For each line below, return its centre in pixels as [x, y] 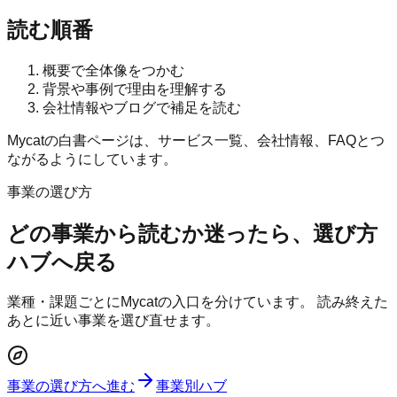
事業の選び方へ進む [71, 386]
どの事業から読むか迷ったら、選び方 [192, 233]
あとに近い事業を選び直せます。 [113, 321]
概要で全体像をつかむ [113, 70]
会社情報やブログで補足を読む [142, 107]
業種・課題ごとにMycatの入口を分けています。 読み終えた [198, 302]
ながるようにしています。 [92, 159]
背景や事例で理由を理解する [135, 89]
